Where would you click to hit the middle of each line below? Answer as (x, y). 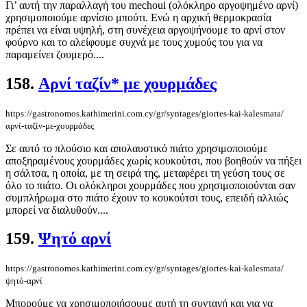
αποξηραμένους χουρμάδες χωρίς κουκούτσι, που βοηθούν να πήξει (153, 160)
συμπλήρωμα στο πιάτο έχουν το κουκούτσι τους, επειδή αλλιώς (147, 197)
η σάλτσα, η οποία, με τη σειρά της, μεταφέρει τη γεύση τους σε (145, 173)
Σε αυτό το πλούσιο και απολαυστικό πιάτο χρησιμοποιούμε (137, 148)
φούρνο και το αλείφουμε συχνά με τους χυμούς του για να (134, 42)
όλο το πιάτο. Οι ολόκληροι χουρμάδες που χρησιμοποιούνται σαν (150, 185)
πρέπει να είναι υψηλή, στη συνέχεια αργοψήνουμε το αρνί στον (145, 29)
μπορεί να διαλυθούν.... (57, 210)
